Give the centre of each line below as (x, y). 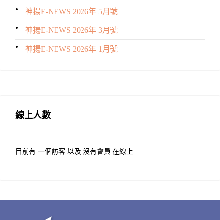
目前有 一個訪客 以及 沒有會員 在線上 (74, 151)
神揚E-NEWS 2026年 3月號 (71, 30)
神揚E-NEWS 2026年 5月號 (71, 12)
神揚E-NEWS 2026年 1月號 (71, 49)
